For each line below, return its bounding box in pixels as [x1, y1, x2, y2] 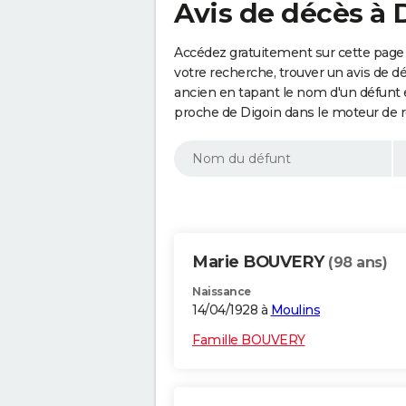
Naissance [192, 285, 251, 299]
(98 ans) [328, 254, 387, 272]
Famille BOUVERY [192, 332, 305, 349]
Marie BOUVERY [192, 252, 328, 273]
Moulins [270, 302, 320, 319]
